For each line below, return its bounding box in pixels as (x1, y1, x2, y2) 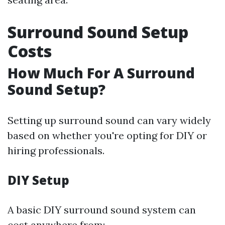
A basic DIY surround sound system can (8, 203, 196, 216)
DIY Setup (8, 172, 69, 188)
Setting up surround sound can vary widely (8, 114, 211, 127)
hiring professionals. (8, 144, 104, 157)
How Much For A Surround (8, 63, 195, 82)
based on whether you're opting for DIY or (8, 129, 207, 142)
